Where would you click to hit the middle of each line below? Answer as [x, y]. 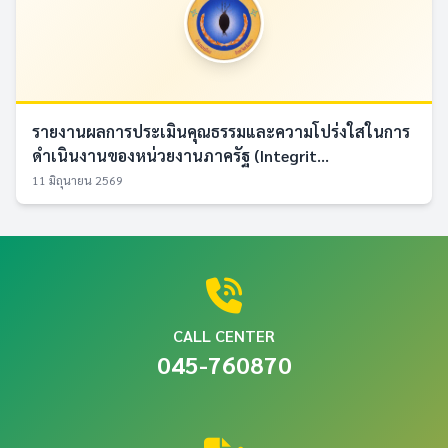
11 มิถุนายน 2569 [77, 180]
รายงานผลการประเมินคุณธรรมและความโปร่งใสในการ [221, 131]
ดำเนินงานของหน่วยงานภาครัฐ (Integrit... [180, 155]
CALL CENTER [224, 335]
